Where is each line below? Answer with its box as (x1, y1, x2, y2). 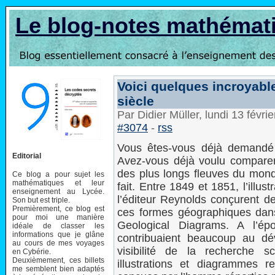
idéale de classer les (12, 221, 104, 230)
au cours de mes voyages (12, 238, 104, 247)
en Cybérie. (12, 247, 51, 256)
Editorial (12, 151, 41, 160)
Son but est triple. (12, 195, 70, 204)
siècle (117, 94, 154, 108)
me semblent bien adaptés (12, 264, 104, 273)
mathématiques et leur (12, 178, 104, 187)
